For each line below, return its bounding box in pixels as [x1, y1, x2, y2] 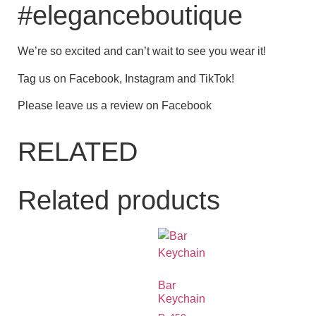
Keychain [158, 293, 205, 305]
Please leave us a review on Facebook [18, 99, 212, 111]
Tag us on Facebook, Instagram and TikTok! [18, 72, 234, 85]
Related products [18, 186, 220, 216]
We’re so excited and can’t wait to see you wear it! [18, 45, 266, 58]
